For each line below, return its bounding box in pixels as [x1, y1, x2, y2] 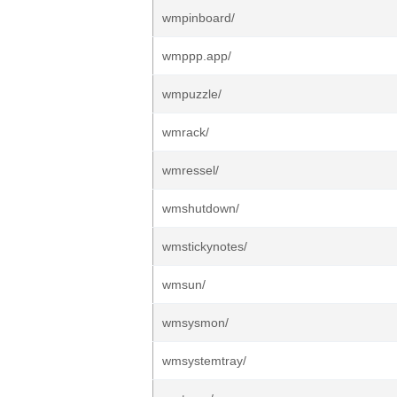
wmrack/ [162, 125, 209, 139]
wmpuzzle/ [162, 87, 222, 101]
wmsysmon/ [162, 315, 229, 330]
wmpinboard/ [162, 11, 235, 25]
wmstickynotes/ [162, 239, 247, 253]
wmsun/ [162, 277, 206, 292]
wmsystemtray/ [162, 354, 246, 368]
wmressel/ [162, 163, 219, 177]
